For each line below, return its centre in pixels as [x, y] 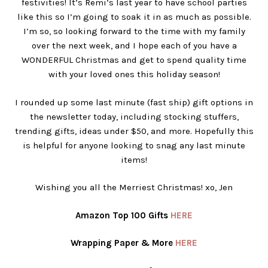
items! [134, 159]
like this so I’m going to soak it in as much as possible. [134, 17]
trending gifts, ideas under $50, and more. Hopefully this [134, 131]
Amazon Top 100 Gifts [123, 215]
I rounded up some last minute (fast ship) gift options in [134, 102]
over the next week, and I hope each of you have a [134, 46]
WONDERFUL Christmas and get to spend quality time [134, 60]
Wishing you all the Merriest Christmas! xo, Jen [134, 188]
